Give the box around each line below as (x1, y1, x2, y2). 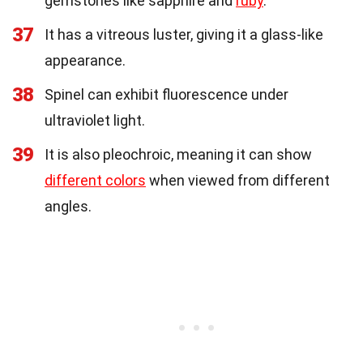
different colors (45, 171, 146, 189)
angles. (45, 197, 92, 215)
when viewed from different (146, 171, 330, 189)
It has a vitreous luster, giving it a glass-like (45, 25, 323, 43)
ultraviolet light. (45, 111, 145, 129)
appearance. (45, 51, 126, 69)
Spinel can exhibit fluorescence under (45, 85, 288, 103)
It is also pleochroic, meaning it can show (45, 145, 312, 163)
